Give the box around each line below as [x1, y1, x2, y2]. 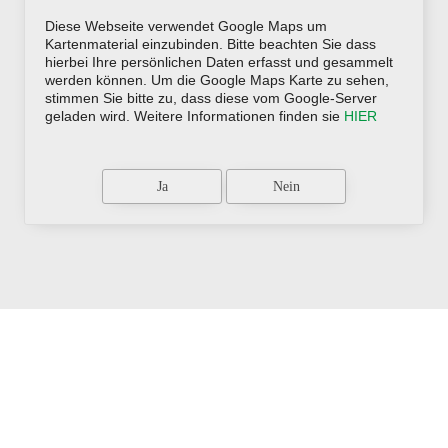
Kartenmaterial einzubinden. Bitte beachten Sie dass [45, 36, 376, 52]
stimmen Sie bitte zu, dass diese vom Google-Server [45, 90, 377, 106]
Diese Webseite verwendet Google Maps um [45, 18, 327, 34]
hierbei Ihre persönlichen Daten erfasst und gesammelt [45, 54, 393, 70]
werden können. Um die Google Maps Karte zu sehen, [45, 72, 389, 88]
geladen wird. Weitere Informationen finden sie [45, 108, 344, 124]
